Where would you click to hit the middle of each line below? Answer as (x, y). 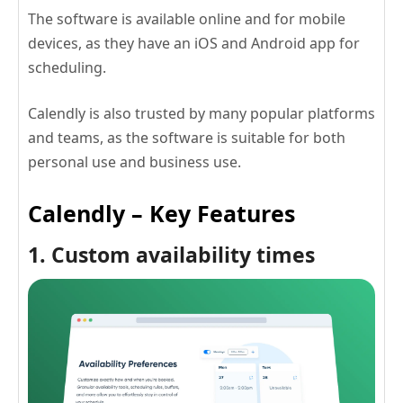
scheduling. (67, 68)
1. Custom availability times (171, 255)
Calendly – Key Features (161, 214)
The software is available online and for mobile (187, 19)
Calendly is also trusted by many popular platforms (201, 114)
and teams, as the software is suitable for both (187, 138)
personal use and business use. (134, 162)
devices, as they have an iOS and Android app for (194, 44)
